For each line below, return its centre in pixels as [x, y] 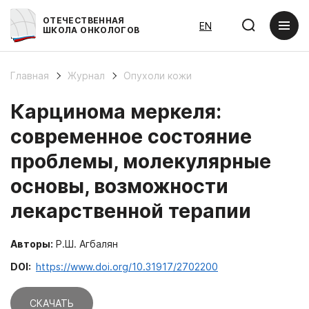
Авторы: [32, 243]
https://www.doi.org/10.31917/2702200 [127, 266]
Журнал [86, 76]
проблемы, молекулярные [141, 161]
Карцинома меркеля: [116, 112]
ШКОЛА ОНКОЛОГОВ [91, 30]
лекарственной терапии [131, 211]
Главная [30, 76]
